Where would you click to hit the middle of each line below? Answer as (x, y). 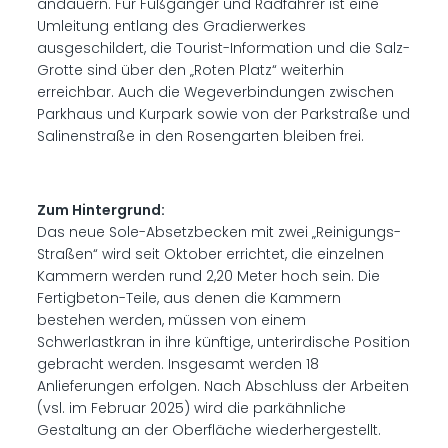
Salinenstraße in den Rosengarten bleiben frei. (201, 136)
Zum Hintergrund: (101, 210)
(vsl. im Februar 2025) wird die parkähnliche (192, 408)
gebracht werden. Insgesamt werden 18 (178, 364)
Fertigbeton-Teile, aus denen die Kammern (189, 298)
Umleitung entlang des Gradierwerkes (172, 26)
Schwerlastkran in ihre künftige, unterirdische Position (224, 342)
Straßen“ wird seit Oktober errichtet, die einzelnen (211, 254)
